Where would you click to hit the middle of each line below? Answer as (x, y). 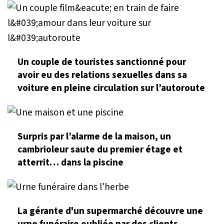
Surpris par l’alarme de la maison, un (94, 136)
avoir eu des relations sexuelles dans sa (102, 75)
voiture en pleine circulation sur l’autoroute (111, 88)
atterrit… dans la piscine (70, 162)
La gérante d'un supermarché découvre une (110, 211)
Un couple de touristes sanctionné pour (102, 62)
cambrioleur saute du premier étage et (100, 149)
